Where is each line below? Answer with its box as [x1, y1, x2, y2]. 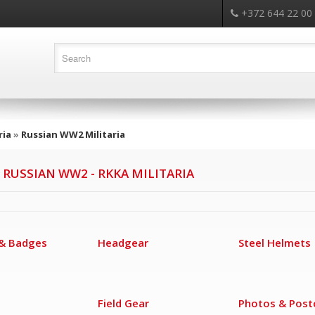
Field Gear [98, 296, 149, 310]
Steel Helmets [238, 236, 311, 250]
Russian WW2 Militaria [21, 128, 125, 141]
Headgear [98, 236, 148, 250]
